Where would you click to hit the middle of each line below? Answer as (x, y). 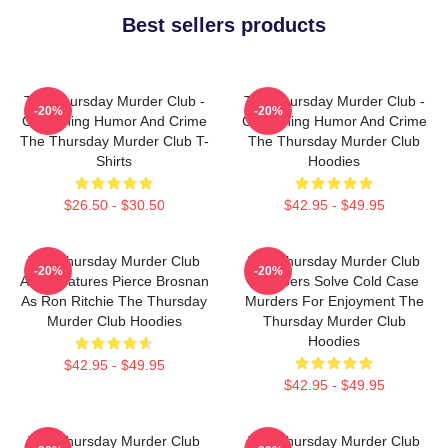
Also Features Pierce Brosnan (114, 281)
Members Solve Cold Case (334, 281)
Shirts (114, 161)
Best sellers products (224, 25)
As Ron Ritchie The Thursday (114, 301)
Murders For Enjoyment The (334, 301)
